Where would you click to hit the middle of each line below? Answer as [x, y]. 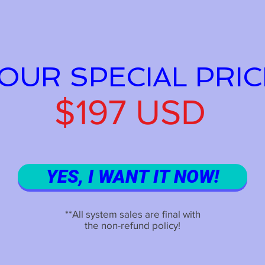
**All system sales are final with [132, 214]
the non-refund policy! [132, 225]
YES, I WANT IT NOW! [132, 177]
